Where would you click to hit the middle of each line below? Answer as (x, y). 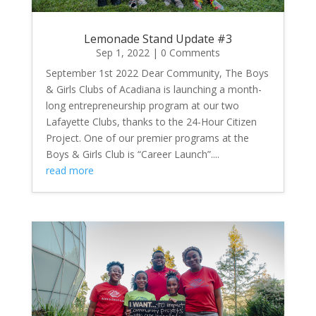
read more (69, 171)
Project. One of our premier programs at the (147, 138)
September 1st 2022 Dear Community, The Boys (157, 73)
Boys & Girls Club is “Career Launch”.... (132, 154)
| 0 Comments (184, 53)
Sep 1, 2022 (122, 53)
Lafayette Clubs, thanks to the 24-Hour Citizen (151, 122)
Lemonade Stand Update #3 (158, 39)
